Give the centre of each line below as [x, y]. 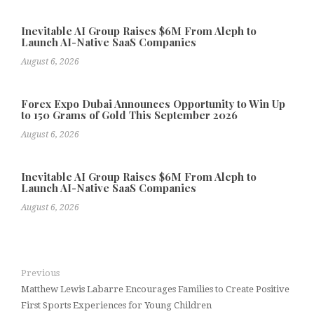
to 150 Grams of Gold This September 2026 [129, 115]
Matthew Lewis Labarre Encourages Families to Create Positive [155, 289]
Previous [40, 273]
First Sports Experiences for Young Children [116, 306]
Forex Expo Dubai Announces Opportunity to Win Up [153, 104]
